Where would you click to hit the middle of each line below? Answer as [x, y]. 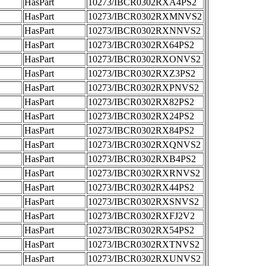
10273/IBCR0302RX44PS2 [141, 187]
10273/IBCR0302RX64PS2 [141, 45]
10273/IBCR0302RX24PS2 [141, 116]
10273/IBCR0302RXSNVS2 [143, 202]
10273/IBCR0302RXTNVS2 [144, 244]
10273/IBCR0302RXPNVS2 [143, 88]
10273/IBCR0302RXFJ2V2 [141, 216]
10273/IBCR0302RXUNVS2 [144, 259]
